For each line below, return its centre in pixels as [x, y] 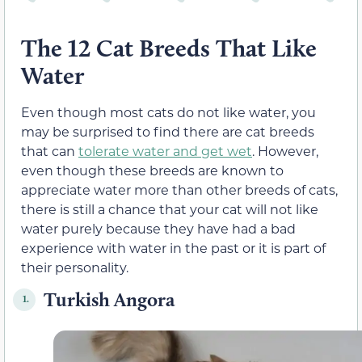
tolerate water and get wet [165, 150]
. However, [285, 150]
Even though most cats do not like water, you [168, 112]
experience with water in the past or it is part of [173, 247]
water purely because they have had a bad [158, 228]
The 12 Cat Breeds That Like [169, 48]
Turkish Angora [109, 299]
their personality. [75, 267]
